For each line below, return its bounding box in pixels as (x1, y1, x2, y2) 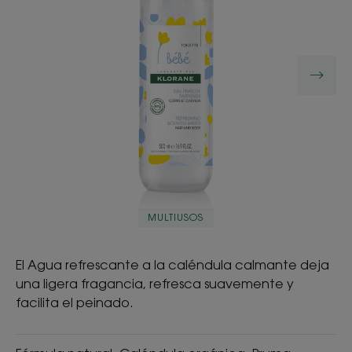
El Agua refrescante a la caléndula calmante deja (16, 256, 329, 273)
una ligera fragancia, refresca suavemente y (16, 275, 294, 291)
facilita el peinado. (16, 294, 134, 310)
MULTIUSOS (148, 211, 204, 223)
